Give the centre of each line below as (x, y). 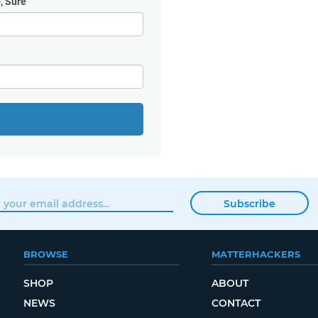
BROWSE (45, 254)
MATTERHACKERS (256, 254)
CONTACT (236, 303)
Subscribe (249, 204)
